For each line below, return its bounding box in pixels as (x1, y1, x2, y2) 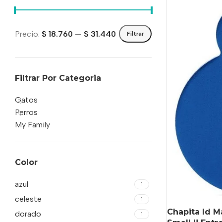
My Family (15, 120, 50, 129)
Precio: (15, 29, 42, 39)
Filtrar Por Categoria (15, 73, 101, 83)
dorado (15, 209, 41, 219)
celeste (15, 194, 42, 204)
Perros (15, 108, 38, 117)
